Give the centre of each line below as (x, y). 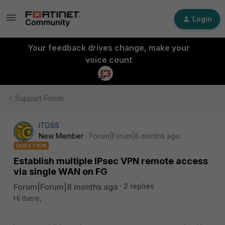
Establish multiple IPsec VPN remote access (111, 161)
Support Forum (39, 98)
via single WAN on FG (61, 172)
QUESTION (31, 146)
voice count (108, 60)
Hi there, (28, 198)
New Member (61, 136)
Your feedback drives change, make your (108, 48)
